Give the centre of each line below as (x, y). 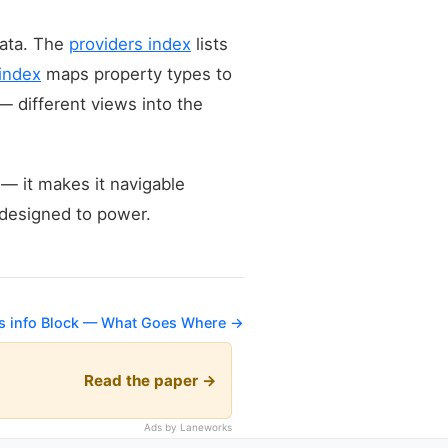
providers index (130, 43)
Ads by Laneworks (188, 427)
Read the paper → (150, 380)
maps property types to (136, 73)
